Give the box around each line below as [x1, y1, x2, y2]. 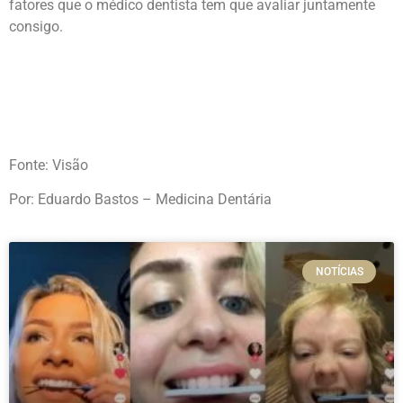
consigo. [9, 18, 63, 36]
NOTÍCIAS [315, 264, 363, 278]
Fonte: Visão [9, 156, 88, 174]
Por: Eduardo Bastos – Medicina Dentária [9, 191, 272, 209]
